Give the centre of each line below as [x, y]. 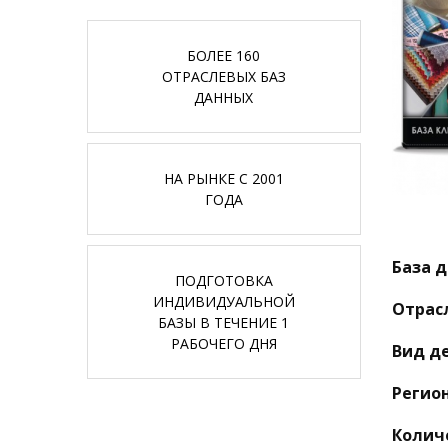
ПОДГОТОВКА [223, 280]
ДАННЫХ [224, 97]
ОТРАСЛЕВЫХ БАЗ [223, 76]
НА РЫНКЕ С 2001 [223, 178]
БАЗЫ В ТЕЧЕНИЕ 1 [224, 322]
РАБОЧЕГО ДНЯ [223, 343]
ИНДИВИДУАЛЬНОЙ [223, 301]
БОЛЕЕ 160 [224, 55]
